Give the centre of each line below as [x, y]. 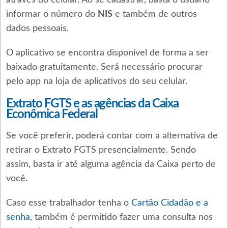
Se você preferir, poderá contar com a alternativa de [112, 136]
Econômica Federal [52, 114]
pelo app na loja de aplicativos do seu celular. [96, 81]
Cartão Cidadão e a [169, 203]
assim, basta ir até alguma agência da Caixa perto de [111, 164]
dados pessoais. [37, 28]
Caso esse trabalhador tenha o [68, 203]
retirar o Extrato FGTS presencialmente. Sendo [101, 150]
